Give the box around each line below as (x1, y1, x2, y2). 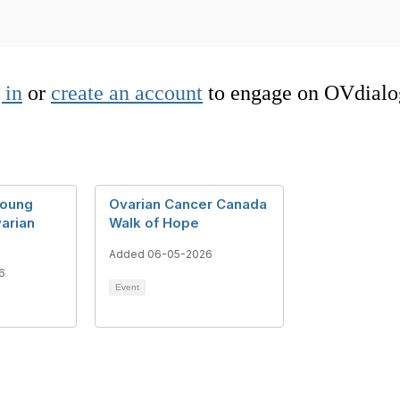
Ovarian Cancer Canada (109, 195, 267, 212)
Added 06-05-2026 (109, 246, 212, 261)
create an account (51, 80, 203, 104)
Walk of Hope (109, 213, 199, 231)
